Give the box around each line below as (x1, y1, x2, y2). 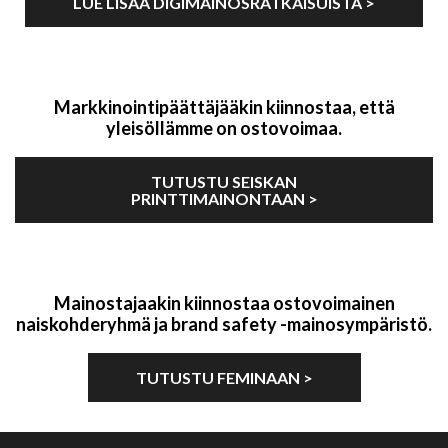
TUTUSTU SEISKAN (151, 172, 297, 192)
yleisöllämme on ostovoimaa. (106, 117, 342, 140)
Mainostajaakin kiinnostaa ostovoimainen (53, 292, 395, 315)
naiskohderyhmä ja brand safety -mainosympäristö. (16, 313, 432, 336)
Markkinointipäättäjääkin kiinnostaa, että (53, 96, 395, 119)
